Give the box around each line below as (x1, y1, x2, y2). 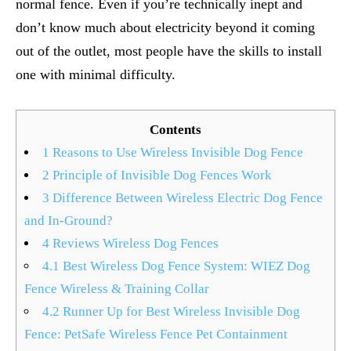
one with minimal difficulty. (16, 67, 175, 82)
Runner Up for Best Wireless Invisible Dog (60, 304, 301, 319)
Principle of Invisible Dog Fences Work (49, 168, 273, 183)
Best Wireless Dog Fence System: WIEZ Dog (60, 259, 311, 273)
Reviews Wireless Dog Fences (49, 236, 219, 251)
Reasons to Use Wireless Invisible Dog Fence (49, 145, 304, 160)
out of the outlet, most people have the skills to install (16, 43, 322, 59)
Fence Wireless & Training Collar (24, 281, 209, 296)
